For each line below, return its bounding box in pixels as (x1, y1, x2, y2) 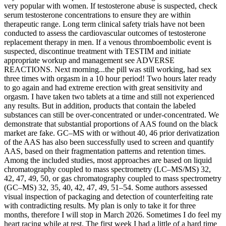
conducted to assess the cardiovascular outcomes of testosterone (4, 29, 206, 38)
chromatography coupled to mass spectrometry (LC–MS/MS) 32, (4, 165, 211, 174)
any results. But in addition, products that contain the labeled (4, 101, 196, 110)
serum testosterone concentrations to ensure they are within (4, 11, 191, 20)
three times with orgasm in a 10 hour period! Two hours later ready (4, 74, 216, 83)
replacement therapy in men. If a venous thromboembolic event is (4, 38, 211, 47)
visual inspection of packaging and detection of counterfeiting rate (4, 192, 213, 201)
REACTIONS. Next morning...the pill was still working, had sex (4, 65, 211, 74)
